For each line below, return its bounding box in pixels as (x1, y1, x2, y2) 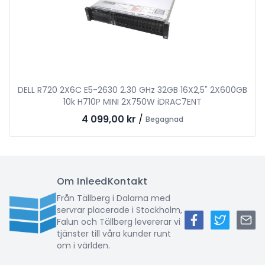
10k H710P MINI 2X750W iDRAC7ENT (63, 96, 202, 108)
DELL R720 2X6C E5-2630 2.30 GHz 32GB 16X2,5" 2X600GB (18, 84, 247, 96)
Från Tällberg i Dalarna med (57, 192, 170, 204)
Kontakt (107, 174, 148, 188)
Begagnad (146, 114, 183, 124)
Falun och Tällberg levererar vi (57, 216, 180, 228)
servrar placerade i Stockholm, (57, 204, 182, 216)
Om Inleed (57, 174, 108, 188)
